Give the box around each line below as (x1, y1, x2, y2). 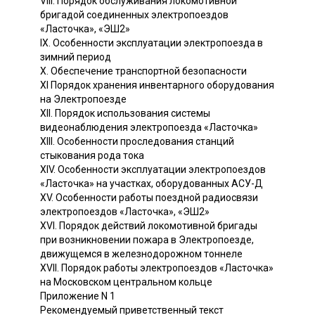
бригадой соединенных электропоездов (40, 8, 229, 20)
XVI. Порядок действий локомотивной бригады (40, 219, 257, 231)
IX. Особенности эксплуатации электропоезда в (40, 37, 263, 49)
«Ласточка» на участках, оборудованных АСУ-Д (40, 177, 263, 189)
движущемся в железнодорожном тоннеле (40, 247, 243, 259)
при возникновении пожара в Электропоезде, (40, 233, 254, 245)
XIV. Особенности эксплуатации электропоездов (40, 163, 266, 175)
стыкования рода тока (40, 149, 144, 161)
